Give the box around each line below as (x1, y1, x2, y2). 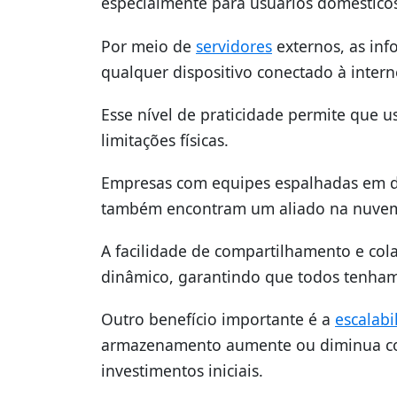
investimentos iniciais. (101, 360, 263, 382)
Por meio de (101, 35, 196, 57)
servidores (196, 35, 272, 57)
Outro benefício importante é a (101, 308, 335, 331)
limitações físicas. (101, 128, 229, 151)
